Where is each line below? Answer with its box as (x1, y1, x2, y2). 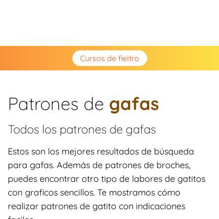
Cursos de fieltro (80, 53, 139, 63)
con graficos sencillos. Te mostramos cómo (8, 187, 180, 198)
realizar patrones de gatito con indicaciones (8, 200, 185, 212)
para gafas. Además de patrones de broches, (8, 159, 190, 171)
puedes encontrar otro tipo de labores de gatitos (8, 173, 205, 184)
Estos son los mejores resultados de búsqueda (8, 146, 194, 157)
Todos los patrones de (8, 122, 126, 136)
